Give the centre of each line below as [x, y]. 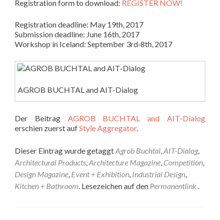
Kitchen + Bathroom [47, 186]
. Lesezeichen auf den [114, 186]
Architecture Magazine [125, 163]
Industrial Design [159, 174]
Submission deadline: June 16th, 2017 [77, 34]
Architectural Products [50, 163]
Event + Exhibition [100, 174]
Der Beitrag [41, 118]
